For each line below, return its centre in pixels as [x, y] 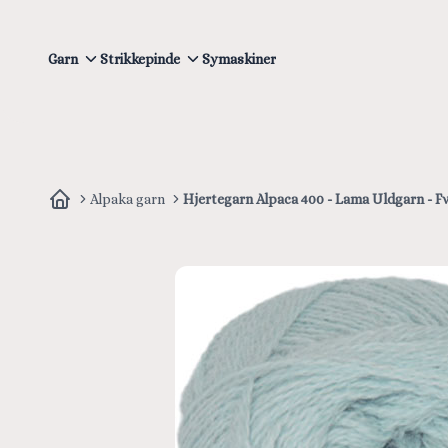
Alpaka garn [127, 198]
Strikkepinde [140, 59]
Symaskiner [239, 59]
